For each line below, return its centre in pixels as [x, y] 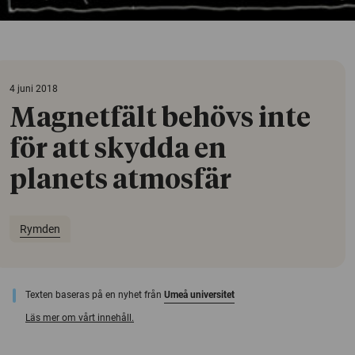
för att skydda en [118, 150]
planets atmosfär [120, 181]
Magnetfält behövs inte [160, 119]
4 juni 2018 [34, 89]
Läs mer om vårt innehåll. [80, 318]
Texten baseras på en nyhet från [95, 295]
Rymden [40, 229]
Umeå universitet [199, 295]
